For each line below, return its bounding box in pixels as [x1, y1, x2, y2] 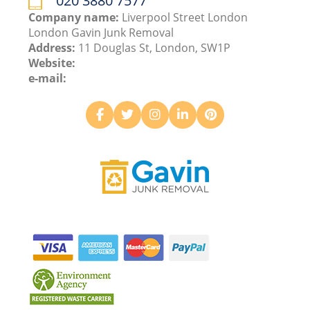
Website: [28, 55, 76, 71]
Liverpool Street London [122, 9, 248, 25]
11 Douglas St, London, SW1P [78, 39, 231, 55]
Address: [28, 39, 79, 55]
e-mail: [28, 70, 67, 86]
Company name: [28, 9, 122, 25]
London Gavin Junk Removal [28, 24, 174, 40]
